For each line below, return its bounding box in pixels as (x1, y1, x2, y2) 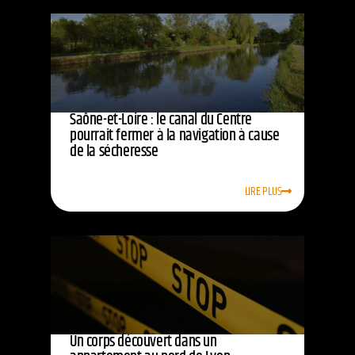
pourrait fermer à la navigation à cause (70, 124, 280, 149)
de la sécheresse (70, 139, 158, 165)
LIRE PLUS (244, 182, 282, 201)
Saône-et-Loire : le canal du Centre (70, 108, 253, 133)
